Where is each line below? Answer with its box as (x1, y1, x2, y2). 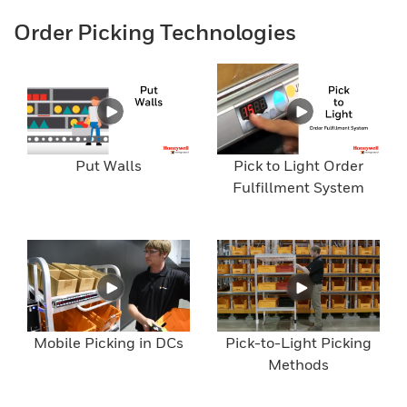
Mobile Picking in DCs (34, 333, 184, 352)
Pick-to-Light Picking (225, 333, 372, 352)
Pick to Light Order (233, 156, 363, 175)
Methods (268, 354, 329, 373)
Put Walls (75, 156, 142, 175)
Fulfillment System (233, 178, 364, 197)
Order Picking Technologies (14, 18, 296, 45)
